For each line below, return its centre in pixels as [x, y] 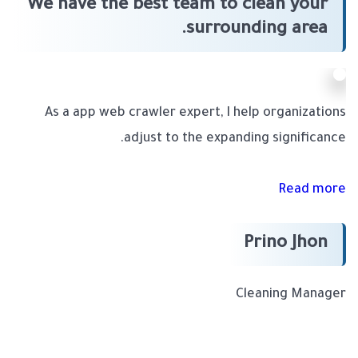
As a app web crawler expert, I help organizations [195, 114]
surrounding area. [257, 31]
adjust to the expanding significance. [235, 139]
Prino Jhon [286, 245]
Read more [312, 191]
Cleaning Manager [291, 295]
